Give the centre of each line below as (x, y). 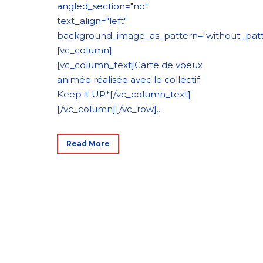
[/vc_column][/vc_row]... (109, 109)
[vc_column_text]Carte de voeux (130, 65)
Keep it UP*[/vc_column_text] (124, 94)
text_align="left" (92, 21)
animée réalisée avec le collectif (128, 79)
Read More (88, 143)
